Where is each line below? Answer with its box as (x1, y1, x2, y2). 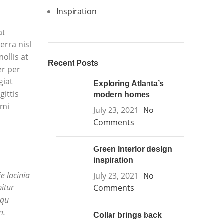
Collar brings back (93, 211, 162, 219)
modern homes (93, 90, 150, 99)
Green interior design (93, 145, 172, 153)
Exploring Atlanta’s (93, 79, 164, 88)
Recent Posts (47, 59, 98, 67)
